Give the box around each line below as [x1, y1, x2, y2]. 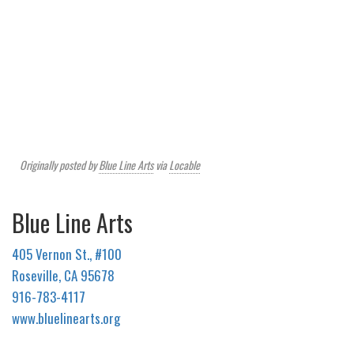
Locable [169, 156, 200, 174]
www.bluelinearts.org [12, 308, 120, 329]
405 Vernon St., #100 [12, 244, 125, 265]
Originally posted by [20, 156, 99, 174]
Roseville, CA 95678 [12, 265, 115, 286]
